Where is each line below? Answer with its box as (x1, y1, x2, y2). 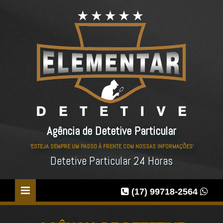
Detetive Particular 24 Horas (50, 154, 173, 168)
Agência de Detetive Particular (46, 124, 177, 138)
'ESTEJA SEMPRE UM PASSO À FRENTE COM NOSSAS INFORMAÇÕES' (29, 142, 194, 150)
